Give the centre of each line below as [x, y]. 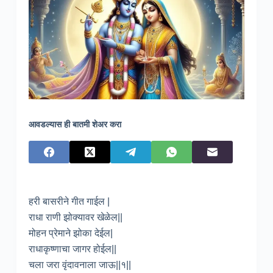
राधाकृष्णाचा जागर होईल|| [72, 249]
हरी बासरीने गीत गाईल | [69, 201]
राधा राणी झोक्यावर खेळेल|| [75, 217]
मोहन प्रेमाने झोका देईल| [70, 233]
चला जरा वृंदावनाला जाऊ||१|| [80, 264]
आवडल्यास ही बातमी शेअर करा [75, 124]
